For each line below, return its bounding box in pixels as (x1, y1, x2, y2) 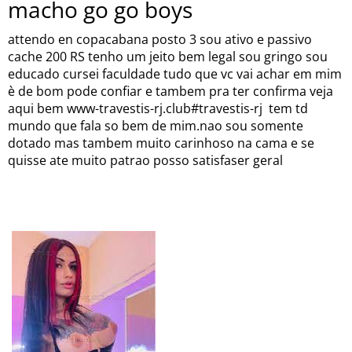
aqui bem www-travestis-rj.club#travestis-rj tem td (8, 100, 308, 117)
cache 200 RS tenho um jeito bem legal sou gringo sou (8, 48, 328, 65)
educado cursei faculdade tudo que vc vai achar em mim (8, 65, 342, 82)
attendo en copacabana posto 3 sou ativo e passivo (8, 31, 312, 48)
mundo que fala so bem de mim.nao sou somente (8, 117, 303, 134)
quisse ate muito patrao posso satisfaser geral (8, 152, 283, 169)
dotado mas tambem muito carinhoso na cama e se (8, 134, 314, 152)
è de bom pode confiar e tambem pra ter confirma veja (8, 82, 333, 100)
